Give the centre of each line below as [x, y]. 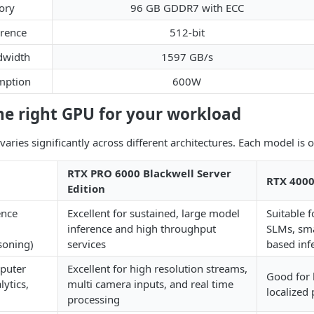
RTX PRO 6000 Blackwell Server [149, 173]
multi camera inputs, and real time [150, 284]
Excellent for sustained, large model [153, 213]
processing [94, 299]
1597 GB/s [187, 56]
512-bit [187, 32]
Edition [86, 188]
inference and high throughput [142, 228]
